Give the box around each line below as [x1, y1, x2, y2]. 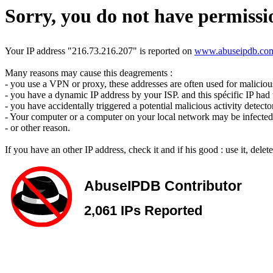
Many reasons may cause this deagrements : [5, 68, 172, 78]
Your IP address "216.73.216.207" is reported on [5, 46, 194, 56]
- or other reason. [5, 122, 70, 133]
